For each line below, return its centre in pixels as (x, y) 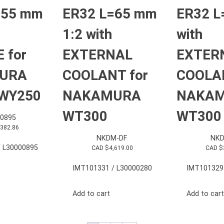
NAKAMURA (102, 95)
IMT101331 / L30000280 (112, 168)
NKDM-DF (112, 138)
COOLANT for (105, 75)
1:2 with (87, 34)
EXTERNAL (97, 54)
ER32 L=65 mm (110, 13)
